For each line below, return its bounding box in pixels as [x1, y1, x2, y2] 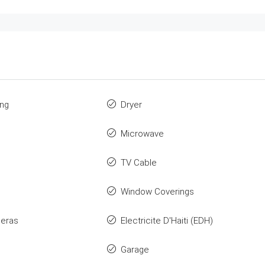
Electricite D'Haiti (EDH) [121, 215, 214, 226]
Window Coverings [121, 186, 195, 197]
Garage [121, 244, 150, 255]
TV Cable [121, 157, 157, 168]
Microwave [121, 128, 164, 139]
